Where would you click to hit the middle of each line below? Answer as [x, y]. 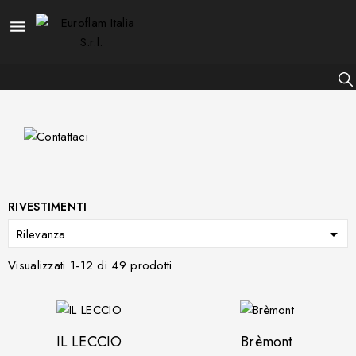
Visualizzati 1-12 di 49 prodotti [90, 265]
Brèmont [267, 341]
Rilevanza [41, 234]
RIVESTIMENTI [48, 206]
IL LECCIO [89, 341]
